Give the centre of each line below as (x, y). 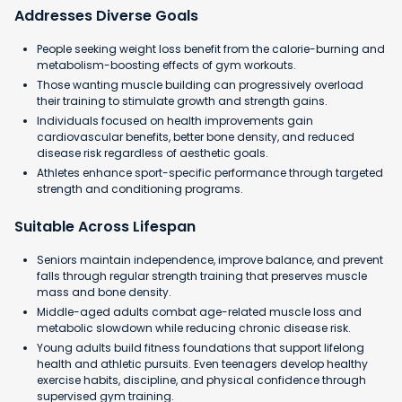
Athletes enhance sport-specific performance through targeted (210, 172)
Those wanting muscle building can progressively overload (200, 84)
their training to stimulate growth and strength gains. (182, 100)
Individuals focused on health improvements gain (175, 120)
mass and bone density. (104, 292)
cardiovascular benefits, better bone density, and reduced (196, 136)
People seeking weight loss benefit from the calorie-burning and (211, 48)
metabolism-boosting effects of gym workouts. (166, 65)
